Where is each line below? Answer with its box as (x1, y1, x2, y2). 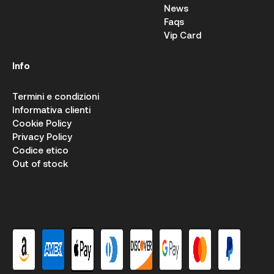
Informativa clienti (12, 104, 91, 115)
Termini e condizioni (12, 91, 99, 102)
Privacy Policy (12, 131, 72, 142)
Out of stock (12, 158, 68, 169)
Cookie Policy (12, 117, 72, 128)
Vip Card (164, 29, 201, 40)
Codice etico (12, 144, 68, 155)
